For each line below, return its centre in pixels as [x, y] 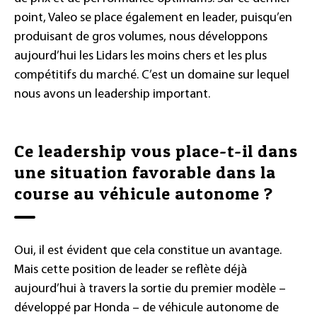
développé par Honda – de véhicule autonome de [146, 308]
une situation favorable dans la [145, 172]
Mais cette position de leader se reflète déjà [131, 270]
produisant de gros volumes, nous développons [141, 37]
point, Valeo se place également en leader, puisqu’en [153, 18]
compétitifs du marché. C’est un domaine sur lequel [152, 75]
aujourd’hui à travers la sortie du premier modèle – [150, 289]
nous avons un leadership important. [112, 94]
